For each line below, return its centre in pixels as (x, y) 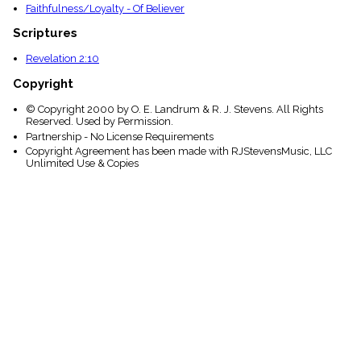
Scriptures (45, 33)
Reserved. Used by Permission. (100, 122)
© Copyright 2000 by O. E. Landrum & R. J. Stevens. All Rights (174, 110)
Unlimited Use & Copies (82, 163)
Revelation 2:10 (62, 59)
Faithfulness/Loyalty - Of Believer (105, 8)
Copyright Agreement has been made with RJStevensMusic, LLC (179, 151)
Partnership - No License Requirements (120, 136)
